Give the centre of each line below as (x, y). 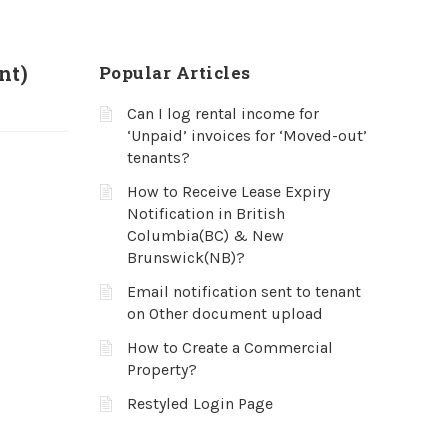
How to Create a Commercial (229, 347)
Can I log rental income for (222, 113)
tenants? (158, 157)
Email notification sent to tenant (243, 291)
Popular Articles (174, 72)
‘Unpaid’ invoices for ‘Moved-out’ (246, 135)
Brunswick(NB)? (185, 257)
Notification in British (205, 213)
